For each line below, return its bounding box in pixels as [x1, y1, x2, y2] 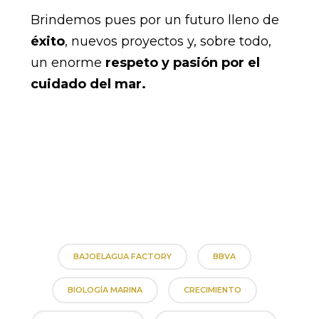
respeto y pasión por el [101, 54, 260, 70]
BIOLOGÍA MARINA [67, 284, 142, 295]
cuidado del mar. [30, 75, 146, 92]
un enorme [30, 54, 102, 70]
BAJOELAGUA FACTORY [73, 251, 172, 261]
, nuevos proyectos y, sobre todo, [64, 33, 271, 49]
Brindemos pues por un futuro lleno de [30, 11, 279, 28]
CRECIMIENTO [183, 284, 241, 295]
